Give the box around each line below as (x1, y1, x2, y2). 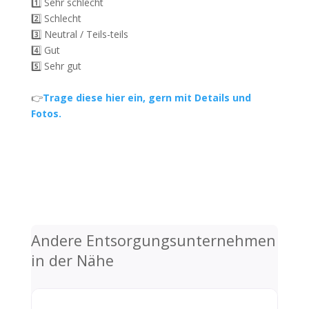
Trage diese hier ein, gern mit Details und (42, 91, 251, 105)
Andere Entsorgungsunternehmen (30, 230, 276, 251)
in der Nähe (30, 250, 114, 271)
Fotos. (30, 107, 64, 121)
